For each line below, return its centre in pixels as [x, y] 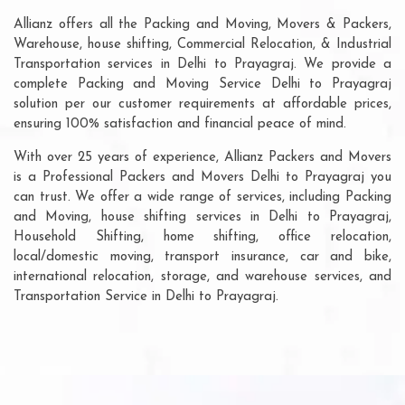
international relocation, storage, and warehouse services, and [202, 277]
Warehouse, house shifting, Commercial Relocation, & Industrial [202, 44]
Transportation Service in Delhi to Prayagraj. [146, 297]
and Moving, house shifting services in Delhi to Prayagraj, [202, 217]
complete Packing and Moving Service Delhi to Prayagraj [202, 84]
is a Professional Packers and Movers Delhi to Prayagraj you [202, 177]
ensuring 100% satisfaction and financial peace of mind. [180, 124]
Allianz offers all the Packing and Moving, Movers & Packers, [202, 24]
